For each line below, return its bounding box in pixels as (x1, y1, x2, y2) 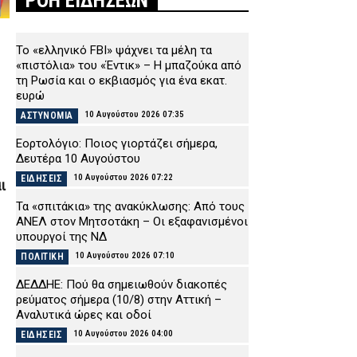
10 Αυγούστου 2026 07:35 (84, 108, 184, 120)
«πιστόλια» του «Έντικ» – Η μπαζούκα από (16, 57, 241, 73)
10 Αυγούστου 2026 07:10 (75, 249, 175, 261)
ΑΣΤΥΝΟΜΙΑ (21, 109, 73, 121)
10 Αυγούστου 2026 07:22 (73, 171, 173, 182)
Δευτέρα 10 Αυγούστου (16, 151, 140, 166)
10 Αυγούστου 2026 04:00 (73, 328, 173, 339)
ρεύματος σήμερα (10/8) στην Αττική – (16, 292, 222, 307)
